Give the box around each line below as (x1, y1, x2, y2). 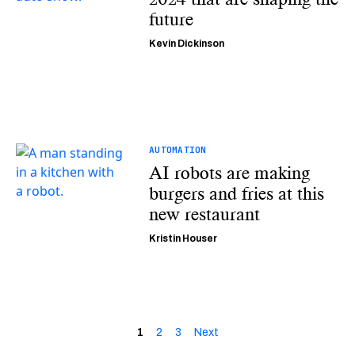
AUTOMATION (148, 144, 207, 155)
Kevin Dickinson (148, 38, 224, 49)
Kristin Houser (148, 233, 217, 244)
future (148, 8, 193, 30)
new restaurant (148, 203, 260, 225)
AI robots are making (148, 162, 310, 184)
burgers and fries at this (148, 182, 324, 204)
